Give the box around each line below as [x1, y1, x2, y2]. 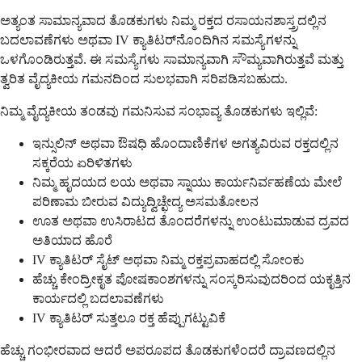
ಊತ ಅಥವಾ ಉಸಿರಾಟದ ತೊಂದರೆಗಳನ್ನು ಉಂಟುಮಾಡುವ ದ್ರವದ [32, 214, 349, 229]
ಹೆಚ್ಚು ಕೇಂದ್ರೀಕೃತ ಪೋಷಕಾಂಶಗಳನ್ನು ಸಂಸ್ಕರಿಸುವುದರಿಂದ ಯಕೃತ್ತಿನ [32, 272, 351, 287]
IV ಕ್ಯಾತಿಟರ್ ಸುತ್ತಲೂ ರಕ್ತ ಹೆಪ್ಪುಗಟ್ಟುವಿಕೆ [32, 311, 225, 326]
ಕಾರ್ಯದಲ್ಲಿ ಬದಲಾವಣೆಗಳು [32, 292, 164, 306]
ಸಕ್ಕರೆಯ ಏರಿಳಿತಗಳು [32, 156, 133, 170]
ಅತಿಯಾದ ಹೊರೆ [32, 234, 112, 248]
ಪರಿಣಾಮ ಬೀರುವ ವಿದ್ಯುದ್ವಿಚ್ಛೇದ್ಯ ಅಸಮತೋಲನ [32, 195, 259, 209]
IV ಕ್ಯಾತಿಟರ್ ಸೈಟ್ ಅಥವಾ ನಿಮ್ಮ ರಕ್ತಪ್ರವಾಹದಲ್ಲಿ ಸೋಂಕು [32, 253, 304, 267]
